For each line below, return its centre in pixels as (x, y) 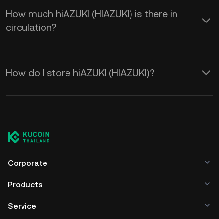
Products (25, 185)
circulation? (31, 27)
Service (22, 206)
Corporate (28, 163)
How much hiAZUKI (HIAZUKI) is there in (92, 14)
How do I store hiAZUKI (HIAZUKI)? (80, 73)
